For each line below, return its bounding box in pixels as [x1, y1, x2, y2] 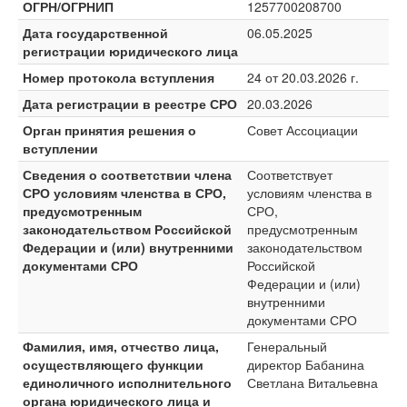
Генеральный [247, 337, 327, 355]
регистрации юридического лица [23, 42, 238, 60]
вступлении [23, 139, 98, 157]
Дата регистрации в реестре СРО [23, 94, 237, 113]
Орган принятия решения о [23, 121, 196, 139]
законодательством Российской [23, 220, 232, 238]
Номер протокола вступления [23, 68, 214, 86]
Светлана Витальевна [247, 373, 378, 392]
